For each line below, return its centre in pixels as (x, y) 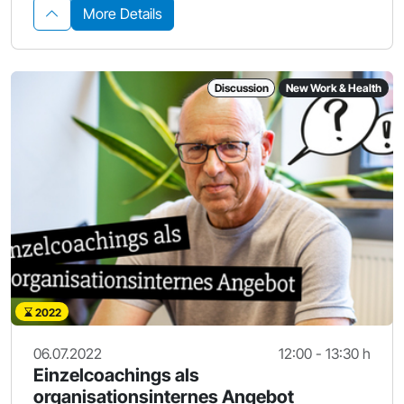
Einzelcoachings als (116, 376)
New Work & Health (334, 87)
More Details (123, 13)
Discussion (241, 87)
